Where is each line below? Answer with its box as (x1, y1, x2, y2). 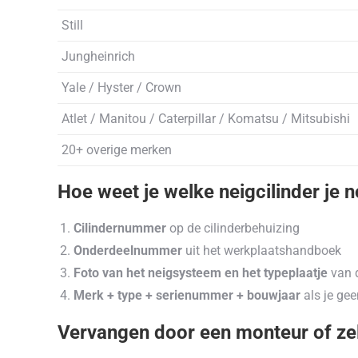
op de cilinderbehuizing (166, 221, 300, 236)
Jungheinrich (62, 49, 135, 64)
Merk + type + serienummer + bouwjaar (74, 288, 300, 303)
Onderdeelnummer (74, 243, 182, 258)
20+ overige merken (62, 142, 172, 157)
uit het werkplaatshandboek (182, 243, 341, 258)
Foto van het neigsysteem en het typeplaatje (74, 265, 328, 280)
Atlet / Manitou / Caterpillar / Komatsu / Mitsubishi (62, 111, 350, 126)
